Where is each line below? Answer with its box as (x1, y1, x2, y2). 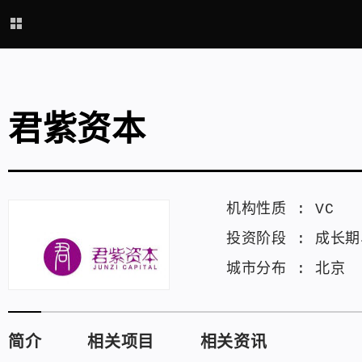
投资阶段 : (226, 231, 315, 247)
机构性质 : (226, 201, 315, 217)
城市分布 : (226, 261, 315, 277)
